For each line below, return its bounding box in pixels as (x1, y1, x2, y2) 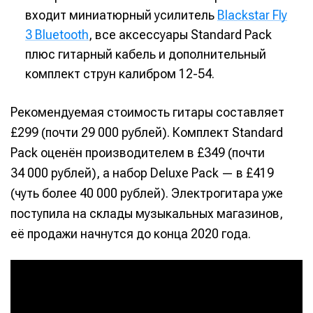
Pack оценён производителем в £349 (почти (10, 145, 265, 161)
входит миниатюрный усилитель (25, 8, 217, 23)
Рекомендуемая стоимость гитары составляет (10, 105, 284, 120)
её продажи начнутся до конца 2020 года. (10, 226, 251, 242)
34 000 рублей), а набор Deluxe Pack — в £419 (10, 166, 274, 181)
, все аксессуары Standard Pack (89, 27, 272, 43)
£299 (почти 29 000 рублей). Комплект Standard (10, 125, 283, 140)
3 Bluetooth (25, 27, 89, 43)
